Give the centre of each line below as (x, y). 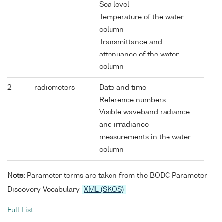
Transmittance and (131, 42)
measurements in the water (145, 137)
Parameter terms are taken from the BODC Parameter (116, 176)
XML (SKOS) (104, 190)
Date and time (123, 87)
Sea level (114, 5)
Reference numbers (132, 100)
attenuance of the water (139, 54)
